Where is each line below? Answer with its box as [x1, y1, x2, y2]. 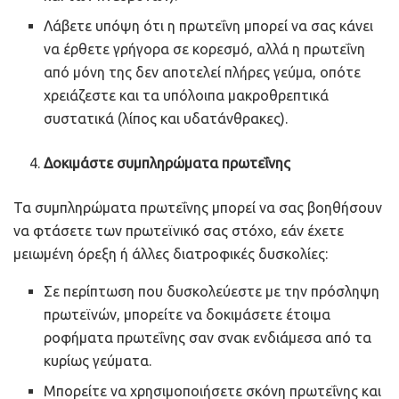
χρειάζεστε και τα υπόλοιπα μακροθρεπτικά [44, 86, 330, 103]
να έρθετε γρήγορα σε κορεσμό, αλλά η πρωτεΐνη [44, 40, 366, 57]
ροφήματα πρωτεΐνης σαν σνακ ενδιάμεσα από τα [44, 329, 372, 346]
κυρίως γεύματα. [44, 352, 152, 369]
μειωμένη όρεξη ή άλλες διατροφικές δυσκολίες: [13, 245, 328, 262]
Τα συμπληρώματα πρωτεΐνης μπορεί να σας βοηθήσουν [13, 199, 382, 216]
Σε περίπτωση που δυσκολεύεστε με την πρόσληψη [44, 282, 380, 299]
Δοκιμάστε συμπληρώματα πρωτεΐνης [44, 154, 291, 171]
